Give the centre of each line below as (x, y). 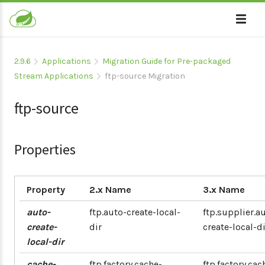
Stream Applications (54, 76)
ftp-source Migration (145, 76)
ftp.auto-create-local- (135, 212)
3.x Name (224, 190)
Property (46, 190)
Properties (45, 149)
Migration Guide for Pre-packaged (167, 61)
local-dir (45, 242)
